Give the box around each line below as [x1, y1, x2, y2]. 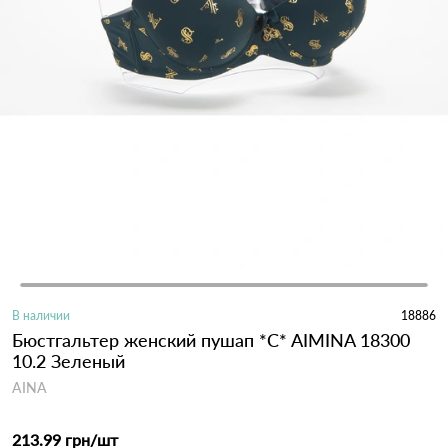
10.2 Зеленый [12, 349, 125, 372]
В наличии [12, 307, 70, 323]
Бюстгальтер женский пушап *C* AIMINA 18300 [12, 328, 410, 351]
